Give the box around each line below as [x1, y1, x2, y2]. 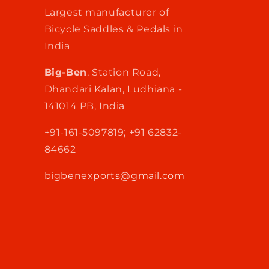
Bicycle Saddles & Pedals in [44, 23, 183, 35]
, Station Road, [86, 67, 161, 78]
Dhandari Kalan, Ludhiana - [44, 83, 183, 95]
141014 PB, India [44, 100, 125, 112]
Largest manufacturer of [44, 7, 169, 18]
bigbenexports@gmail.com [44, 170, 185, 181]
